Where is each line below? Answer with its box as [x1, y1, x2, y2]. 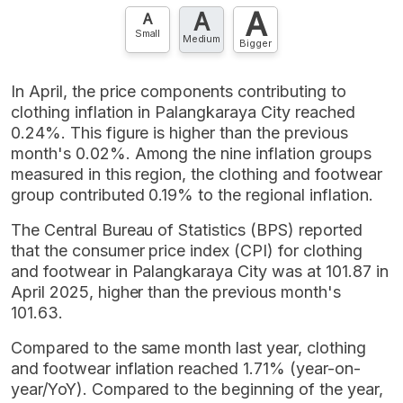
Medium [182, 31, 221, 45]
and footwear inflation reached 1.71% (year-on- [11, 358, 361, 378]
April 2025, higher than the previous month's [11, 282, 341, 301]
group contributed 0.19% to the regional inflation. [11, 184, 373, 204]
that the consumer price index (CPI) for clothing [11, 240, 363, 260]
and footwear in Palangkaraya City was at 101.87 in [11, 261, 389, 281]
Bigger [239, 36, 272, 49]
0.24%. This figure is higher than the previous [11, 122, 348, 142]
